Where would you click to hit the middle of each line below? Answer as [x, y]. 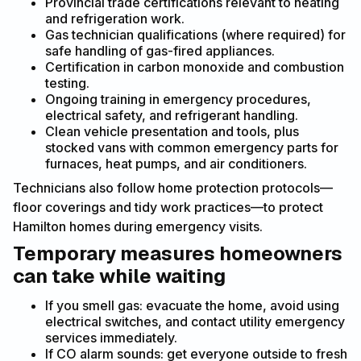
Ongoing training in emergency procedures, [178, 99]
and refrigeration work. [115, 18]
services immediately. [111, 337]
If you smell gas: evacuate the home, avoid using [192, 305]
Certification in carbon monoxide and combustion [195, 66]
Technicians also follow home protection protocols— [173, 187]
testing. [67, 83]
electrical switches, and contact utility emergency [195, 321]
